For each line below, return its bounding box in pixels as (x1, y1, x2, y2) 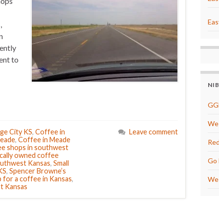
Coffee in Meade (18, 135, 70, 144)
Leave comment (129, 128, 178, 136)
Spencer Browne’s (9, 167, 66, 175)
